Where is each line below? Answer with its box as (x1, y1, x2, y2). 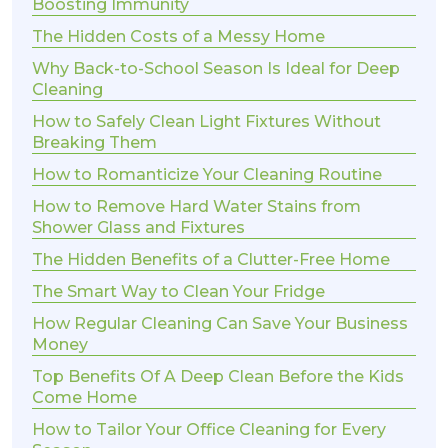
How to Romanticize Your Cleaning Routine (32, 165, 382, 185)
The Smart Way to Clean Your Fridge (32, 282, 325, 302)
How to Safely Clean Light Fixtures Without (32, 112, 381, 132)
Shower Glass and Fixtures (32, 218, 245, 238)
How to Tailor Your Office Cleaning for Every (32, 420, 386, 440)
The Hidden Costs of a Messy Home (32, 27, 325, 47)
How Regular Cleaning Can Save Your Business (32, 314, 408, 334)
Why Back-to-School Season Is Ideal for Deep (32, 59, 400, 79)
